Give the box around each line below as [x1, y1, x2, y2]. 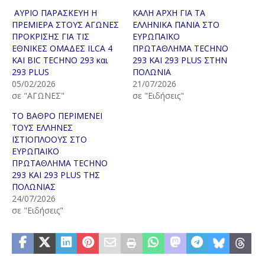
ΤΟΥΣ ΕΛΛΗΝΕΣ [12, 122, 73, 134]
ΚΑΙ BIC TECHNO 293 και [12, 54, 108, 66]
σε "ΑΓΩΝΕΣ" [12, 90, 64, 102]
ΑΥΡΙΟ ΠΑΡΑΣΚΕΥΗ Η [12, 7, 97, 19]
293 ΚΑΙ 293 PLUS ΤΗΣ [12, 169, 100, 181]
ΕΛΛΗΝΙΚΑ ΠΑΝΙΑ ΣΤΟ [132, 19, 219, 31]
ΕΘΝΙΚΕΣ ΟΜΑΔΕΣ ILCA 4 [12, 43, 112, 54]
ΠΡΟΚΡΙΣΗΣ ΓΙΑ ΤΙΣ [12, 31, 89, 43]
